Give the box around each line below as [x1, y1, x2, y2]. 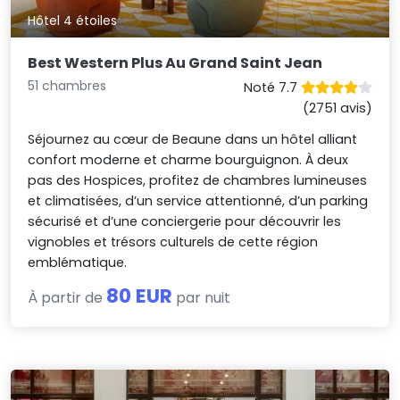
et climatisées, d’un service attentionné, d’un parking [28, 192, 369, 211]
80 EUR [106, 282, 173, 311]
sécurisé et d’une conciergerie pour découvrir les [28, 212, 342, 231]
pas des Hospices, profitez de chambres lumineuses [28, 171, 368, 190]
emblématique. [28, 254, 128, 272]
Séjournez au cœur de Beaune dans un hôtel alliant [28, 130, 358, 149]
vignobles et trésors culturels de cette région [28, 233, 319, 252]
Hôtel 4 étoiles [28, 12, 118, 30]
